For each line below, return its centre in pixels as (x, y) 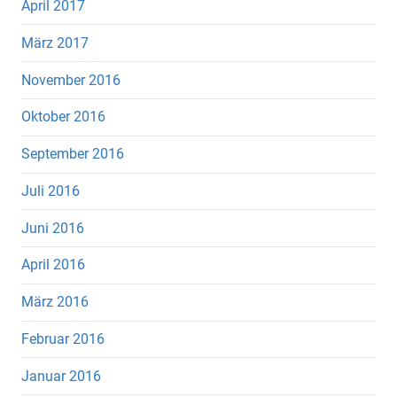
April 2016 (53, 265)
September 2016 (73, 154)
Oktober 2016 (63, 117)
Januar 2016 (61, 376)
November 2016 (71, 80)
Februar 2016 (63, 339)
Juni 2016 (53, 228)
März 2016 (55, 302)
